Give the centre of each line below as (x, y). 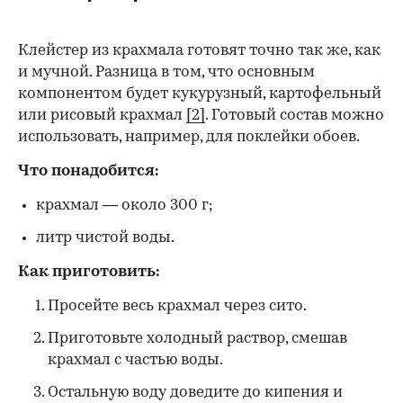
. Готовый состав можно (295, 115)
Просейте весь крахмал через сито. (177, 306)
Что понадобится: (89, 171)
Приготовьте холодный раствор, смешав (197, 338)
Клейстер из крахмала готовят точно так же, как (199, 50)
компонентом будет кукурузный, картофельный (200, 94)
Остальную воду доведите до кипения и (195, 392)
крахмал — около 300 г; (125, 205)
